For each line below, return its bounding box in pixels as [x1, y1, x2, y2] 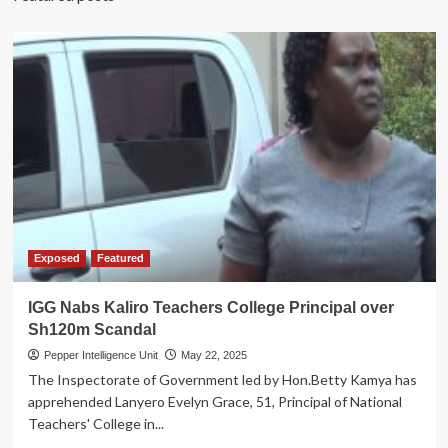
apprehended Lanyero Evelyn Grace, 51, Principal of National [27, 392, 402, 410]
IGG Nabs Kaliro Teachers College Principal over [27, 298, 394, 316]
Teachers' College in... [27, 414, 164, 432]
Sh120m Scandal [27, 320, 156, 338]
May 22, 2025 [180, 348, 247, 361]
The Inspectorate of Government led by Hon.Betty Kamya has [27, 370, 417, 388]
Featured [96, 251, 144, 264]
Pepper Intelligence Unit [43, 348, 158, 361]
